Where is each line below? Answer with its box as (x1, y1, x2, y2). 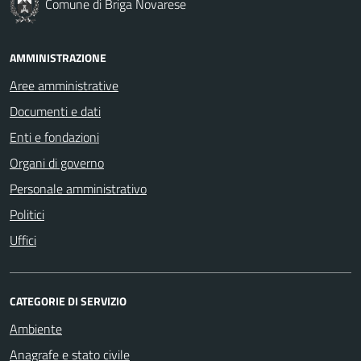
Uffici (10, 230, 36, 251)
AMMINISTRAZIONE (10, 49, 106, 67)
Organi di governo (10, 153, 104, 173)
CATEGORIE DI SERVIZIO (10, 293, 127, 310)
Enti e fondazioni (10, 127, 99, 147)
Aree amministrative (10, 76, 118, 96)
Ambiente (10, 319, 62, 339)
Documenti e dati (10, 102, 101, 122)
